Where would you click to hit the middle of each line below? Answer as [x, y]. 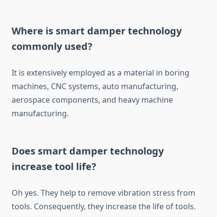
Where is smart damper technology [97, 31]
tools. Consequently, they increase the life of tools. [104, 207]
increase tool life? [54, 167]
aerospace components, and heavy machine [92, 100]
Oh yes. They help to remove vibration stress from [103, 193]
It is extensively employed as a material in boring [101, 73]
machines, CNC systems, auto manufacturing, [95, 86]
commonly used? [52, 46]
